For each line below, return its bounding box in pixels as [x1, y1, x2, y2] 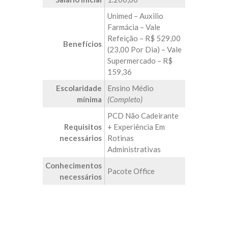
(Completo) [107, 95, 142, 104]
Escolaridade [56, 83, 102, 93]
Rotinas [107, 133, 134, 142]
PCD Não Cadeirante [107, 111, 179, 120]
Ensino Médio [107, 83, 154, 93]
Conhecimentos [45, 161, 102, 170]
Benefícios [63, 39, 102, 48]
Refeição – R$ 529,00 [107, 34, 181, 43]
